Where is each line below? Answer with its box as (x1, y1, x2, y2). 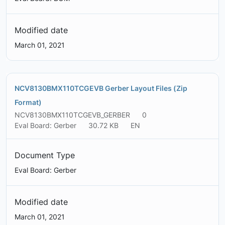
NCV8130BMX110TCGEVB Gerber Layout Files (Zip (15, 84, 187, 93)
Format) (15, 98, 42, 107)
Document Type (15, 150, 75, 161)
